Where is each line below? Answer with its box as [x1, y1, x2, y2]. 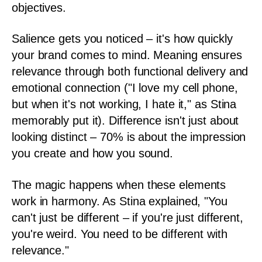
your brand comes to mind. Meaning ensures [12, 49, 242, 61]
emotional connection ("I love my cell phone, [12, 81, 238, 94]
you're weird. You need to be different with [12, 227, 227, 240]
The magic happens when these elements [12, 178, 226, 191]
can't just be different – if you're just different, [12, 211, 243, 224]
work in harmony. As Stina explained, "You [12, 194, 227, 208]
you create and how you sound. [12, 147, 174, 160]
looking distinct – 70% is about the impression [12, 130, 246, 143]
